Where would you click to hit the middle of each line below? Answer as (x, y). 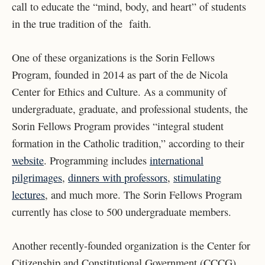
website (28, 160)
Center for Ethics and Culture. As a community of (119, 91)
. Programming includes (97, 160)
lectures (28, 194)
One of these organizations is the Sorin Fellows (113, 57)
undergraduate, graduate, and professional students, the (130, 109)
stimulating (197, 177)
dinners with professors (118, 177)
